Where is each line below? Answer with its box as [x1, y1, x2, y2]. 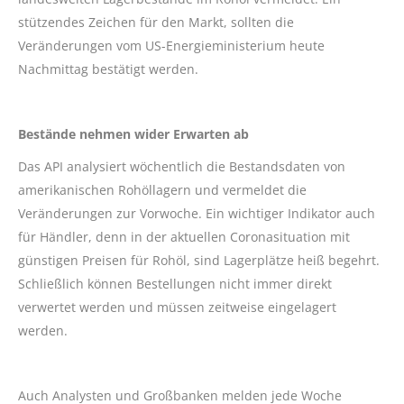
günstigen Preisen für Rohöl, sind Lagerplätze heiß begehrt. [18, 251, 380, 269]
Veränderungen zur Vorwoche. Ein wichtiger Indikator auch [18, 204, 375, 222]
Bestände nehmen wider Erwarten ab [18, 124, 249, 142]
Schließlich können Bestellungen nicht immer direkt [18, 274, 332, 292]
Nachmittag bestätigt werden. [18, 60, 198, 78]
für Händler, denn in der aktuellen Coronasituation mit [18, 227, 350, 245]
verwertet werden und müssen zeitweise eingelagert [18, 298, 336, 316]
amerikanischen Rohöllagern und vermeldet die [18, 180, 307, 198]
